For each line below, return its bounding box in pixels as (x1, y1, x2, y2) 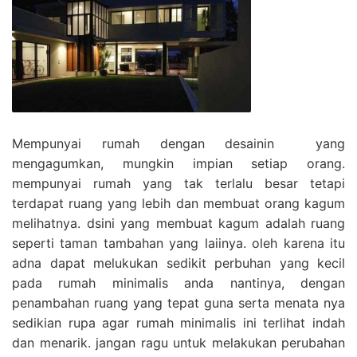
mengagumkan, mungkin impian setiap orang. (12, 155, 345, 172)
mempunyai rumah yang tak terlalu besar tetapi (12, 175, 345, 192)
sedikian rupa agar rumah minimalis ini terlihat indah (12, 315, 345, 331)
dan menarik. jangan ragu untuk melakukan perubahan (12, 335, 345, 351)
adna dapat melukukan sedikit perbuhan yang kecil (12, 255, 345, 272)
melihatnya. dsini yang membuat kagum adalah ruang (12, 215, 345, 232)
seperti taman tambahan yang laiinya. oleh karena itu (12, 235, 345, 252)
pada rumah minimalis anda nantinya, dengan (12, 275, 345, 292)
